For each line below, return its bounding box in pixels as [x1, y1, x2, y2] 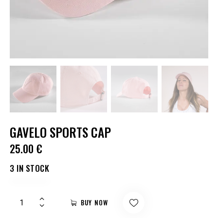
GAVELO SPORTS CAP [10, 123, 111, 142]
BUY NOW [81, 197, 109, 207]
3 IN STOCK [10, 162, 49, 174]
